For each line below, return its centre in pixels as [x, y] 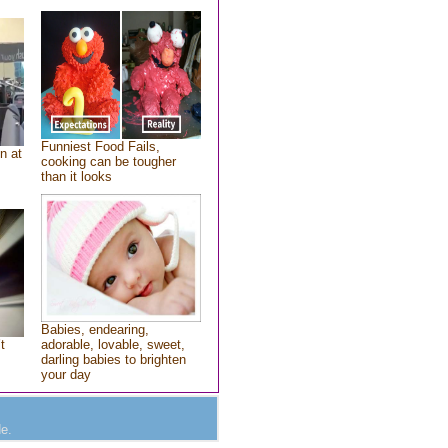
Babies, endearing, [94, 329]
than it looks [76, 176]
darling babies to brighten [113, 359]
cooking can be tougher [108, 161]
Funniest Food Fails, [100, 146]
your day [65, 374]
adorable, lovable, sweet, [112, 344]
